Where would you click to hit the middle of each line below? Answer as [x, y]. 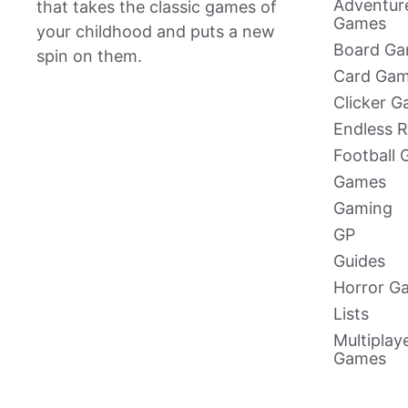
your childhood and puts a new [156, 31]
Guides [359, 260]
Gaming [363, 208]
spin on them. [89, 56]
